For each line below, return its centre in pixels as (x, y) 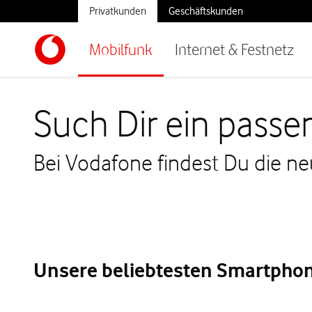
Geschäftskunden (206, 11)
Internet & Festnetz (234, 49)
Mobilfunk (121, 49)
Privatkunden (118, 11)
